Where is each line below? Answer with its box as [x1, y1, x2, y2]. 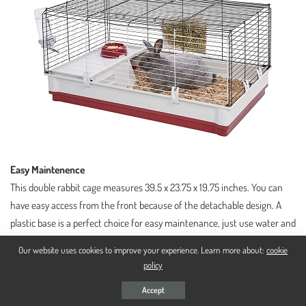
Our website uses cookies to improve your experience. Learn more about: [18, 244, 266, 255]
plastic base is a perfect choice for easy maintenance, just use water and [10, 215, 296, 229]
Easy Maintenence [10, 162, 85, 176]
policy [143, 259, 163, 270]
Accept [141, 285, 165, 295]
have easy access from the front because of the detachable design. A [10, 197, 281, 212]
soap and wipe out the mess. [10, 233, 123, 247]
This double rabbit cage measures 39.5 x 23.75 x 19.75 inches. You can [10, 180, 283, 194]
